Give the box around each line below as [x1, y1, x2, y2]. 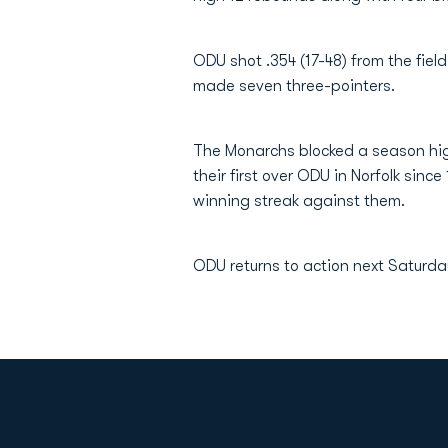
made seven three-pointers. [193, 77, 395, 95]
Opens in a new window [15, 417, 191, 435]
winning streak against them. [193, 192, 405, 210]
